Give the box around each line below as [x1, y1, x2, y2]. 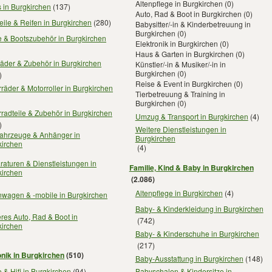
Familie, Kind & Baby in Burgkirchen [129, 161, 254, 173]
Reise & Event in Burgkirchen [135, 78, 232, 89]
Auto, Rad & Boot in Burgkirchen [135, 8, 242, 19]
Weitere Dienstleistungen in [135, 124, 226, 134]
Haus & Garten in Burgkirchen [135, 49, 234, 59]
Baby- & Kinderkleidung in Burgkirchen [135, 203, 263, 214]
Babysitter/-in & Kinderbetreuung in [135, 19, 251, 29]
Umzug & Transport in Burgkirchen [135, 110, 248, 121]
